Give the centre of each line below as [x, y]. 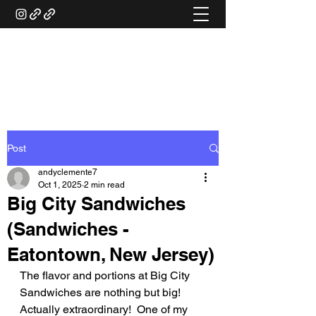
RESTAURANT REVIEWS [113, 68]
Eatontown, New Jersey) [111, 254]
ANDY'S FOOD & [113, 48]
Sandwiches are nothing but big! [103, 292]
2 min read [104, 185]
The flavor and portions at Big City [106, 275]
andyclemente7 [68, 172]
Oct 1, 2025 [60, 185]
